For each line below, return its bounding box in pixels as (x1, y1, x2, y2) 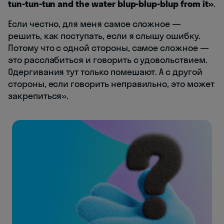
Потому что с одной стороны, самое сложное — (8, 42, 209, 54)
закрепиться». (8, 90, 69, 102)
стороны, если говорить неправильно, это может (8, 78, 214, 90)
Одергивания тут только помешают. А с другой (8, 66, 202, 78)
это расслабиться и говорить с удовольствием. (8, 54, 207, 66)
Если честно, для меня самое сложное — (8, 18, 181, 30)
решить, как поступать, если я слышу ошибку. (8, 30, 200, 42)
